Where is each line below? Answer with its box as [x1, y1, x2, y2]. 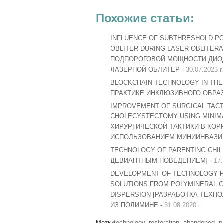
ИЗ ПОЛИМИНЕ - [111, 201, 164, 209]
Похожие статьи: [96, 11, 194, 25]
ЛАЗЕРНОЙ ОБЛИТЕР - [111, 66, 186, 73]
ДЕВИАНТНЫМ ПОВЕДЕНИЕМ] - [111, 157, 214, 164]
